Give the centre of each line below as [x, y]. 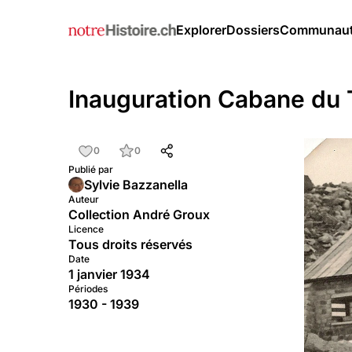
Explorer [202, 30]
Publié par [91, 169]
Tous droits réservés [130, 244]
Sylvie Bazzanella [136, 185]
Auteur [84, 199]
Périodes [88, 289]
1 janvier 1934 [109, 274]
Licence [86, 229]
